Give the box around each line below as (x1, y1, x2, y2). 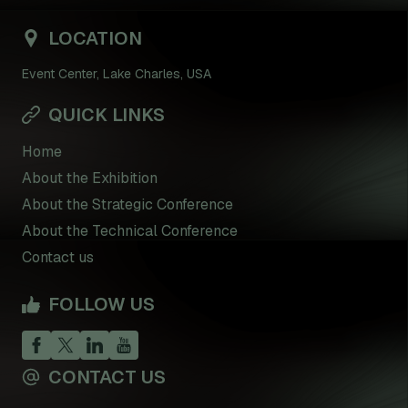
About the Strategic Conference (22, 195, 233, 215)
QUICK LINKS (44, 103, 165, 127)
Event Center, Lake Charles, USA (22, 66, 211, 83)
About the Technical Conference (22, 221, 238, 241)
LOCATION (44, 26, 142, 51)
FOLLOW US (44, 292, 155, 317)
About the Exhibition (22, 168, 158, 189)
